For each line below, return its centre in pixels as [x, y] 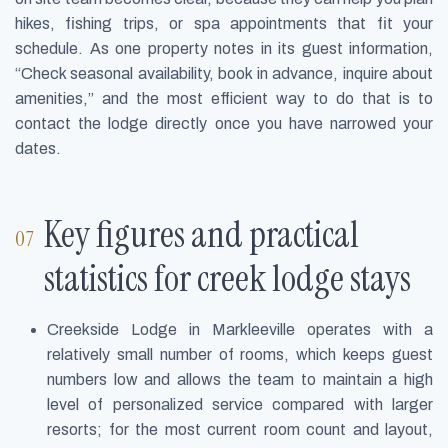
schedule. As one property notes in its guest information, [224, 49]
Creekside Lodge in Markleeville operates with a [240, 329]
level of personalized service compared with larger [240, 404]
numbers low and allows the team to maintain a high [240, 379]
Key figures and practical [202, 234]
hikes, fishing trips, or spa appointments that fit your [224, 24]
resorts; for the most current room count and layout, [240, 429]
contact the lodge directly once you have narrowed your [224, 124]
